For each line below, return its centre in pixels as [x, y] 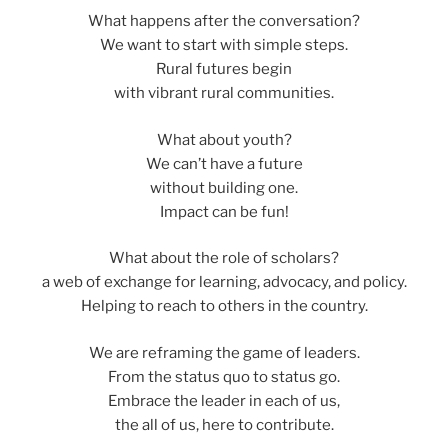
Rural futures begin [224, 69]
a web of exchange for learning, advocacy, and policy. [224, 282]
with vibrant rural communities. [224, 93]
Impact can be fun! [224, 211]
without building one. [224, 187]
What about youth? [224, 139]
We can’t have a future [224, 163]
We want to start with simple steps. [224, 45]
